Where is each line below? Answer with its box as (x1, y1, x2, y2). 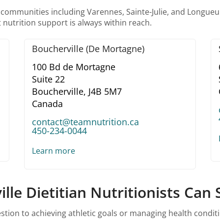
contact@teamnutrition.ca (32, 116, 139, 128)
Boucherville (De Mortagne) (32, 43, 144, 55)
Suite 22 (32, 73, 65, 85)
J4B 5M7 (88, 85, 122, 98)
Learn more (32, 145, 75, 157)
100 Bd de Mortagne (32, 61, 115, 73)
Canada (32, 98, 63, 110)
